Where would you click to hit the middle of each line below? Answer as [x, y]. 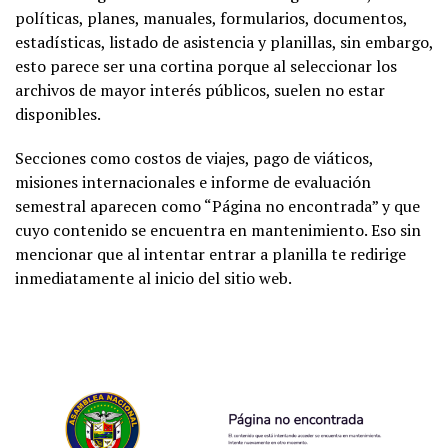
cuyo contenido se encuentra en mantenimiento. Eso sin [218, 230]
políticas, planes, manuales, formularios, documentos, [211, 18]
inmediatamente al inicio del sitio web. [153, 278]
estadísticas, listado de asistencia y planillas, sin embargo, [224, 42]
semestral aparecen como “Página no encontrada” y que [217, 206]
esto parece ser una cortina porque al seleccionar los [206, 66]
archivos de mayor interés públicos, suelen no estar [200, 90]
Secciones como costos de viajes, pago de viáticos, [194, 158]
